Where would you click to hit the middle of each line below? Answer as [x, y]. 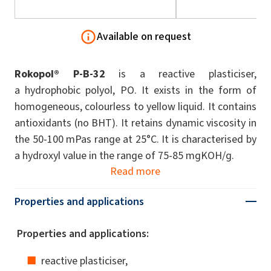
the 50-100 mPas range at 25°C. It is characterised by [135, 139]
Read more [135, 171]
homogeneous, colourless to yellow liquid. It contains [135, 106]
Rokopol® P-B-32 [60, 73]
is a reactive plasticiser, [181, 73]
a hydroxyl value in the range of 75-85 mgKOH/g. [124, 155]
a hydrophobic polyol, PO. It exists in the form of [135, 90]
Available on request [144, 37]
